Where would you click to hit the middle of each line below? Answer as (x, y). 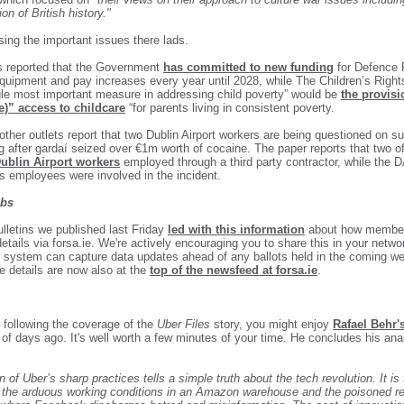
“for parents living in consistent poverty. (230, 108)
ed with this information (238, 230)
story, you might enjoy (273, 324)
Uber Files (185, 324)
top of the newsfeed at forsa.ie (234, 270)
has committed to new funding (248, 67)
